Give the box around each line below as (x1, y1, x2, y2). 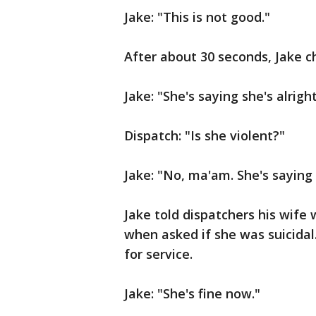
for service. (124, 245, 193, 262)
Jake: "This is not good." (124, 8, 270, 25)
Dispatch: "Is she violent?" (124, 127, 285, 144)
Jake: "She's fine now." (124, 285, 260, 302)
